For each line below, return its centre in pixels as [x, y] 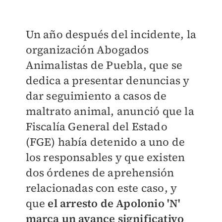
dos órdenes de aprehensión [100, 173]
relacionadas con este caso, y [101, 188]
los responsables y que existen [105, 157]
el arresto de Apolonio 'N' [114, 203]
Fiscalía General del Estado [96, 127]
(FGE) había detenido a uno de [105, 142]
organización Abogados [87, 50]
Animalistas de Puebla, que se [104, 65]
